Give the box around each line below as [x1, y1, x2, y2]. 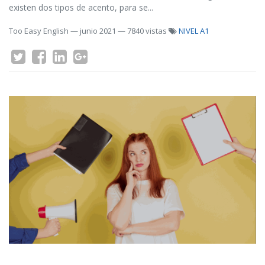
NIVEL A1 [179, 25, 209, 36]
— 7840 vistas [118, 25, 169, 36]
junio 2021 [80, 25, 116, 36]
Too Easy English [9, 25, 69, 36]
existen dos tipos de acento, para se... [9, 2, 153, 13]
